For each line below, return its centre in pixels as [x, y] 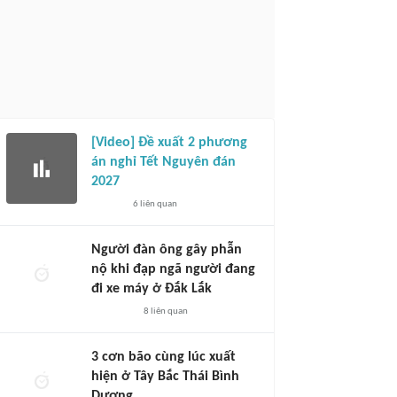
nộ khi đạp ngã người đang [173, 269]
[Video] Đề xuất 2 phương [169, 143]
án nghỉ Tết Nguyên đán [163, 162]
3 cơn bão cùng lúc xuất [163, 357]
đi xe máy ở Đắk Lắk [152, 289]
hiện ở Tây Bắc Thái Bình [165, 377]
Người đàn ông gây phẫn [167, 250]
